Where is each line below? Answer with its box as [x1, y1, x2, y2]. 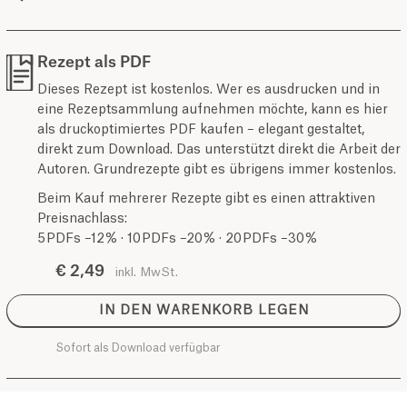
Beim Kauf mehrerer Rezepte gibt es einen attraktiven [37, 193, 375, 206]
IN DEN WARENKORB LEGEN [98, 304, 309, 318]
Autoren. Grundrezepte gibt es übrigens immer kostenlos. [37, 164, 396, 177]
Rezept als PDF [37, 55, 151, 71]
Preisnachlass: [37, 213, 127, 226]
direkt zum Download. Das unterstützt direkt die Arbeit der [37, 144, 401, 157]
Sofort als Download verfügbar [55, 342, 220, 354]
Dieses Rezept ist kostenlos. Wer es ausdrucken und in [37, 84, 380, 97]
